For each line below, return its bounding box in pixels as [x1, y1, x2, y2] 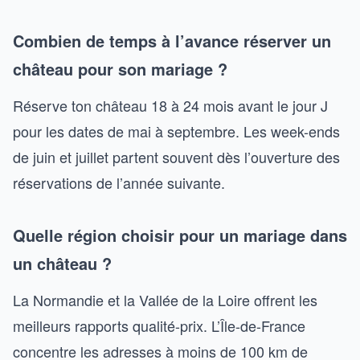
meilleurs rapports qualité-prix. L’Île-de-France [13, 315, 305, 336]
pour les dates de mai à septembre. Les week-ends [13, 121, 340, 141]
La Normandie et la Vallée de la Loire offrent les [13, 289, 317, 310]
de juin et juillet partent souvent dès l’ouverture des [13, 146, 340, 167]
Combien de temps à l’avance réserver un [13, 29, 331, 52]
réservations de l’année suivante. [13, 172, 225, 193]
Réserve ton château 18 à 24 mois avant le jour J [13, 95, 328, 116]
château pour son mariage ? [13, 57, 227, 80]
